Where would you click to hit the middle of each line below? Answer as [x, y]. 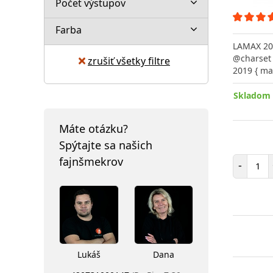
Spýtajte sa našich [106, 145]
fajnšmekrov [91, 161]
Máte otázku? [94, 128]
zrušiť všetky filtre [129, 61]
